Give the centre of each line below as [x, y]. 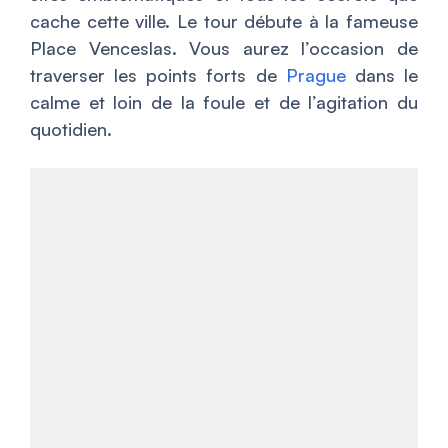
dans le [382, 74]
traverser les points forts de [158, 74]
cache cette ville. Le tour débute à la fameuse [224, 20]
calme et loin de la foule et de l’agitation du [224, 101]
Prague [315, 74]
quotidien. [71, 128]
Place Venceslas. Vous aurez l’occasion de [224, 47]
